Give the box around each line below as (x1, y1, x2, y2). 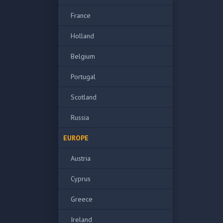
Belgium (71, 52, 95, 61)
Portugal (71, 72, 96, 81)
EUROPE (63, 133, 89, 142)
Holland (71, 31, 94, 40)
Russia (71, 113, 89, 122)
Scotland (71, 93, 97, 102)
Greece (71, 195, 93, 204)
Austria (71, 154, 91, 163)
